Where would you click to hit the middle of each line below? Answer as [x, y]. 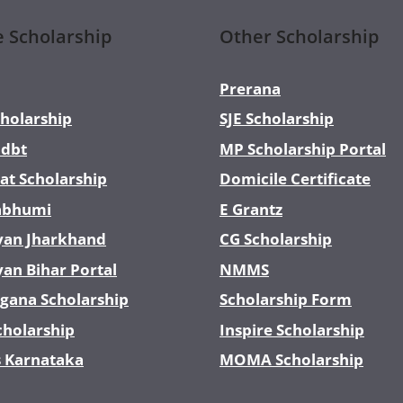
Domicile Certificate [295, 179]
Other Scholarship [299, 36]
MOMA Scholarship [291, 360]
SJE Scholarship [277, 119]
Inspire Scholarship [292, 329]
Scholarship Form [286, 300]
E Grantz [251, 209]
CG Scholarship [276, 239]
